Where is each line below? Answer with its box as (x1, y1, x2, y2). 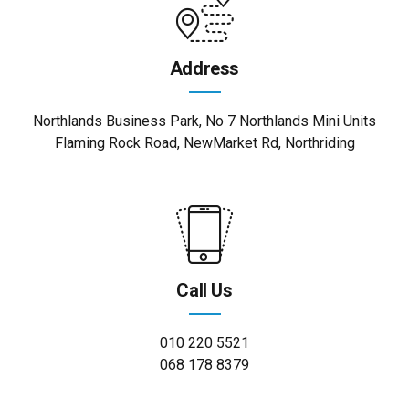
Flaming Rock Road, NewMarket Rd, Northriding (54, 133, 355, 152)
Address (169, 57, 240, 79)
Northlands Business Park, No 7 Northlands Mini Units (33, 111, 376, 130)
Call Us (176, 278, 233, 301)
